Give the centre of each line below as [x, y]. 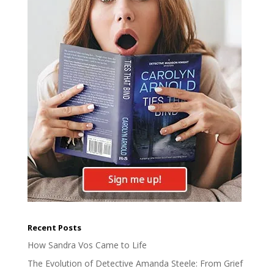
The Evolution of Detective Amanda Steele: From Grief [135, 263]
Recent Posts [54, 227]
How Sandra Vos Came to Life [87, 245]
